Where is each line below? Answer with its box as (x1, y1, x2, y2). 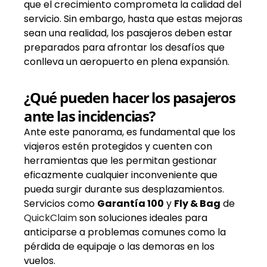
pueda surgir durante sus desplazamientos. (24, 182, 224, 196)
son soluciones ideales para (77, 210, 207, 225)
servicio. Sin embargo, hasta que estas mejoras (24, 11, 243, 26)
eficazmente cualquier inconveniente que (24, 167, 218, 182)
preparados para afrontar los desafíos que (24, 40, 225, 54)
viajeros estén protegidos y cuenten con (24, 139, 212, 153)
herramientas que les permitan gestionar (24, 153, 217, 167)
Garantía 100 (97, 196, 164, 210)
